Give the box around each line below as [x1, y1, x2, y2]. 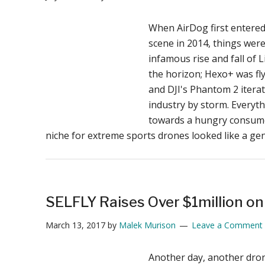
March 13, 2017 [45, 219, 105, 231]
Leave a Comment [191, 219, 263, 231]
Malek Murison [118, 219, 176, 231]
